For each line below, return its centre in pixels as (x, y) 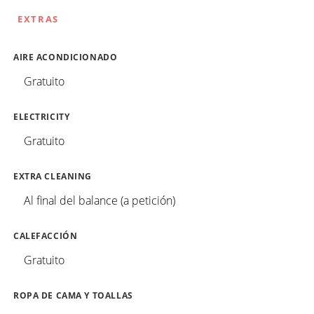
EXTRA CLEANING (53, 176)
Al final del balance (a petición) (100, 200)
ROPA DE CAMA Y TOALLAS (73, 295)
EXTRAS (38, 19)
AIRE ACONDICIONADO (66, 57)
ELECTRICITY (42, 116)
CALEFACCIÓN (46, 235)
